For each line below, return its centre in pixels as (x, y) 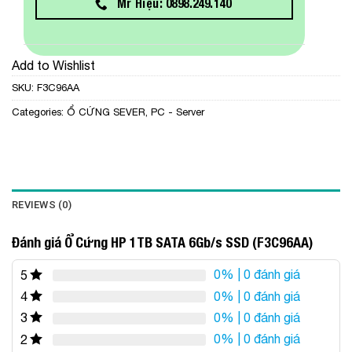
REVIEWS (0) (42, 204)
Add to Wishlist (53, 65)
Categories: (39, 112)
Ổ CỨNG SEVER (106, 112)
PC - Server (178, 112)
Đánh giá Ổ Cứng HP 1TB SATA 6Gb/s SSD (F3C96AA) (162, 242)
